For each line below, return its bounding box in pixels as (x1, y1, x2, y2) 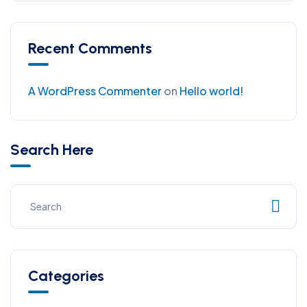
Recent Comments (28, 38, 152, 58)
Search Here (10, 140, 93, 159)
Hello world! (180, 83, 243, 98)
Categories (28, 266, 104, 285)
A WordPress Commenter (28, 83, 162, 98)
